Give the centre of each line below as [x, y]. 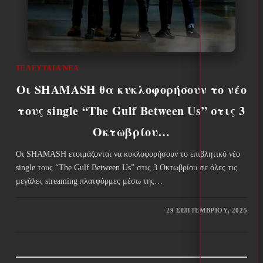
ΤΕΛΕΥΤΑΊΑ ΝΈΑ [47, 68]
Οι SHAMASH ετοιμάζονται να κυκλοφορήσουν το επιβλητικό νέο [128, 154]
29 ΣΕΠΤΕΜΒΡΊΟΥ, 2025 [207, 210]
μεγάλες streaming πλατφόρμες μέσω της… [89, 181]
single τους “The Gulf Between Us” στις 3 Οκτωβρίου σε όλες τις [126, 167]
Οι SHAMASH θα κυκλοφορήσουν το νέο [131, 89]
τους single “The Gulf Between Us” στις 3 [131, 110]
